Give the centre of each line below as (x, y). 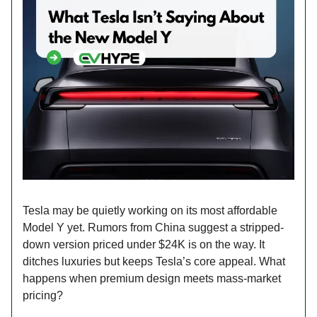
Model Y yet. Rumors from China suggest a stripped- (153, 227)
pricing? (43, 295)
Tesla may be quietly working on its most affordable (150, 210)
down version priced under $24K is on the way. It (144, 244)
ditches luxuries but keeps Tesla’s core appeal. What (154, 261)
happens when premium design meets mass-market (152, 278)
